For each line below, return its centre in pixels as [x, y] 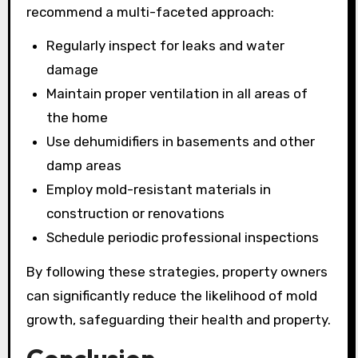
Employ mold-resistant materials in [159, 190]
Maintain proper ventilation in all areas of [177, 94]
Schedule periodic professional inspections [183, 238]
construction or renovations [136, 214]
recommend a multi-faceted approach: [150, 12]
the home [78, 118]
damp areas [84, 166]
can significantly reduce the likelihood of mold [171, 296]
